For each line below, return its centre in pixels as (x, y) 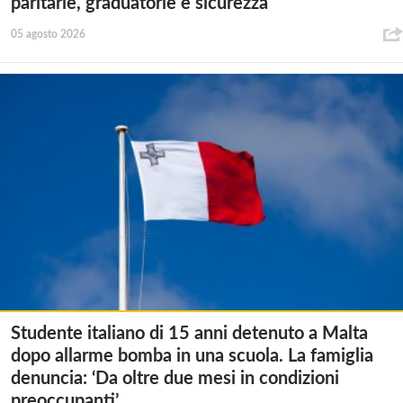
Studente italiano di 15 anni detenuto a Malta (189, 334)
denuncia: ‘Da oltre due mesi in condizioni (175, 379)
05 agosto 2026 (48, 34)
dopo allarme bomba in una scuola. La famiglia (192, 357)
